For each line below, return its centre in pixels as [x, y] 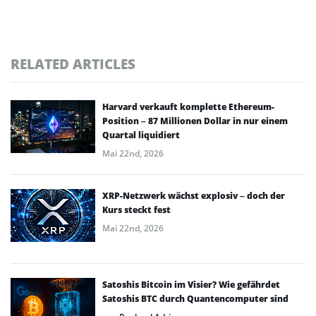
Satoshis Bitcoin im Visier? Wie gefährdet [191, 284]
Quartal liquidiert [141, 135]
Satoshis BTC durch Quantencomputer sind [195, 298]
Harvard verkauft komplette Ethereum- [188, 107]
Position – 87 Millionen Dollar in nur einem [195, 121]
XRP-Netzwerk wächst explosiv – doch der [194, 195]
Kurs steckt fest [136, 209]
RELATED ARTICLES [73, 63]
